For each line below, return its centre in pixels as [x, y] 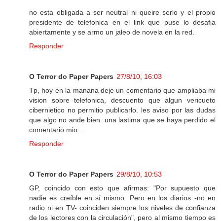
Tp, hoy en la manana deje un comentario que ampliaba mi [122, 91]
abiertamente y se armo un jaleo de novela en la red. [112, 32]
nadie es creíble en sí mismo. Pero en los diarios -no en [122, 198]
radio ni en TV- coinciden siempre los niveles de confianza [122, 208]
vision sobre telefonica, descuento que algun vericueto [122, 100]
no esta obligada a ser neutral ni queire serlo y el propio [122, 13]
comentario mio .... [58, 130]
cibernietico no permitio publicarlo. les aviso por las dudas [122, 110]
